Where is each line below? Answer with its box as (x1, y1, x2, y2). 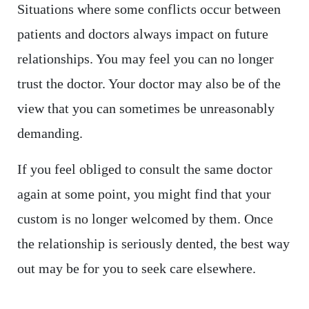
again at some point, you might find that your (17, 186, 271, 202)
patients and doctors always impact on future (17, 26, 268, 42)
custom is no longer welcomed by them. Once (17, 211, 273, 227)
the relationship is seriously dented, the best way (17, 236, 290, 252)
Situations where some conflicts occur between (17, 1, 281, 17)
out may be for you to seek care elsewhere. (17, 261, 256, 277)
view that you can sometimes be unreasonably (17, 101, 275, 117)
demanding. (17, 126, 83, 141)
